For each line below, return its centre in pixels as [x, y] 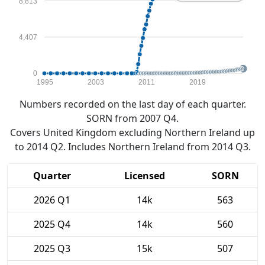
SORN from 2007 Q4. [132, 118]
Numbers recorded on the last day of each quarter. [132, 104]
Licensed [145, 176]
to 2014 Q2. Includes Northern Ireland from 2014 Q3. [132, 147]
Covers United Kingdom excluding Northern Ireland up [132, 132]
